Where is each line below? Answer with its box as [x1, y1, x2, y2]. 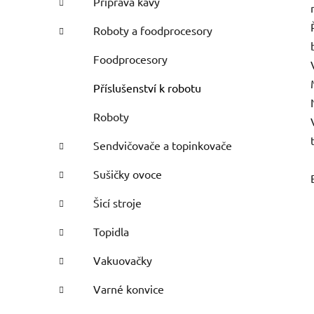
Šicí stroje [93, 196, 142, 210]
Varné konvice [93, 282, 164, 296]
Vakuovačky [93, 253, 152, 268]
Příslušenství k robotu [93, 81, 201, 95]
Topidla [93, 224, 129, 239]
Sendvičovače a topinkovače [93, 138, 232, 153]
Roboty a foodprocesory [93, 23, 212, 38]
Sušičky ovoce [93, 167, 162, 182]
